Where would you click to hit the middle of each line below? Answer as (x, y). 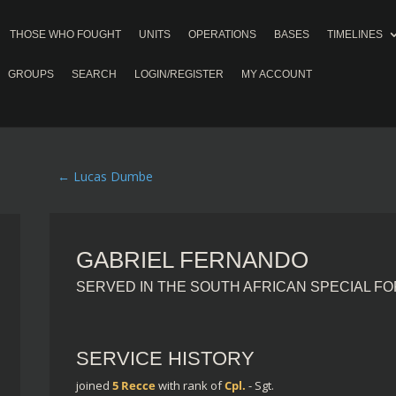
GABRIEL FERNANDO (192, 259)
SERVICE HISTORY (165, 358)
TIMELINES (355, 34)
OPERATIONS (222, 34)
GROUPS (31, 74)
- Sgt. (261, 385)
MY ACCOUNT (277, 74)
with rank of (191, 385)
